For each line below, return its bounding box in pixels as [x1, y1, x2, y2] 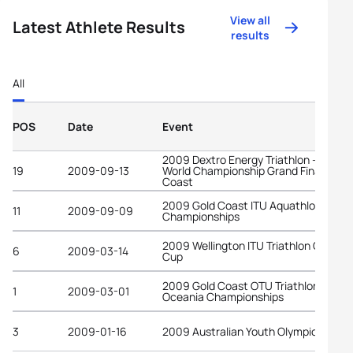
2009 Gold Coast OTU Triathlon [162, 277, 319, 293]
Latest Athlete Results [13, 17, 185, 38]
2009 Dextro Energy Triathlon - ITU [162, 151, 336, 167]
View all [230, 13, 271, 28]
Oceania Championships [162, 288, 284, 304]
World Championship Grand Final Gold [162, 162, 348, 178]
